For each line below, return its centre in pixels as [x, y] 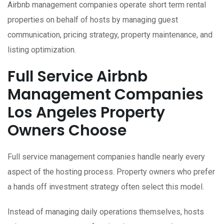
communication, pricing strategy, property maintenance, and [110, 35]
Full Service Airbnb [77, 77]
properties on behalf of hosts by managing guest [93, 20]
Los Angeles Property [86, 113]
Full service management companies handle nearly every [106, 157]
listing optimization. [42, 50]
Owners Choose [67, 131]
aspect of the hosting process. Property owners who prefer [111, 172]
